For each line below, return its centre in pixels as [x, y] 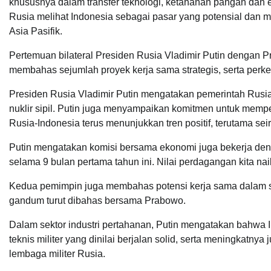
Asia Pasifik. [36, 31]
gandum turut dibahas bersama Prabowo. [97, 201]
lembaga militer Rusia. [57, 254]
